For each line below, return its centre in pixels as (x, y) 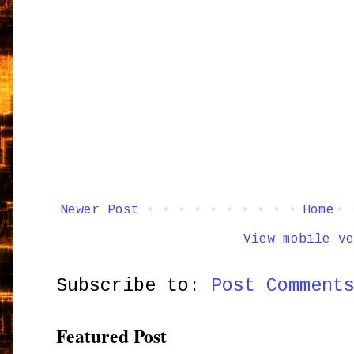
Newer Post (100, 210)
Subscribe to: (134, 285)
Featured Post (112, 335)
